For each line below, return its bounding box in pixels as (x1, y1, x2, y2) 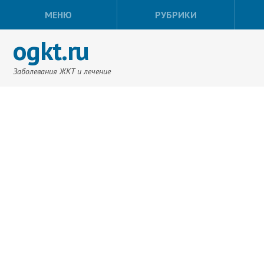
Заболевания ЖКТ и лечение (13, 66, 111, 77)
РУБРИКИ (154, 9, 197, 21)
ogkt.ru (13, 33, 89, 67)
